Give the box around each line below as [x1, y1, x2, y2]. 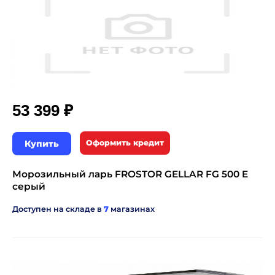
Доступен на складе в [12, 204, 104, 214]
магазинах [109, 204, 155, 214]
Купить [25, 138, 59, 150]
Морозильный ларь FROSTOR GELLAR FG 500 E [12, 168, 248, 180]
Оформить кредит [86, 138, 164, 148]
